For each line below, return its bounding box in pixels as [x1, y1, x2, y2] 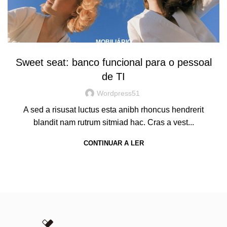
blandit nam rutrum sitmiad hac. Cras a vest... [33, 118, 194, 127]
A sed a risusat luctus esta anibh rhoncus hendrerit [23, 105, 204, 115]
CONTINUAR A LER [83, 139, 144, 147]
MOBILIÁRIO [95, 39, 132, 46]
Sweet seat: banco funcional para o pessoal [15, 57, 212, 68]
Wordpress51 [96, 89, 140, 98]
